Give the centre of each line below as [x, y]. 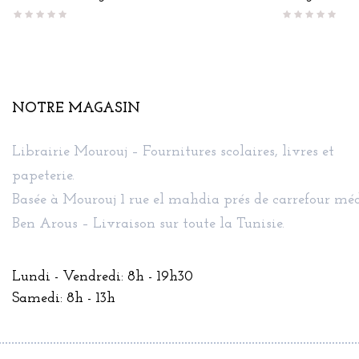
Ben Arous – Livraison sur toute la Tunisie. [148, 224]
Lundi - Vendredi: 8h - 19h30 [103, 276]
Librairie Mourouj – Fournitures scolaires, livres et [173, 151]
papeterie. [43, 175]
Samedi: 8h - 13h [64, 298]
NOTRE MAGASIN [76, 108]
